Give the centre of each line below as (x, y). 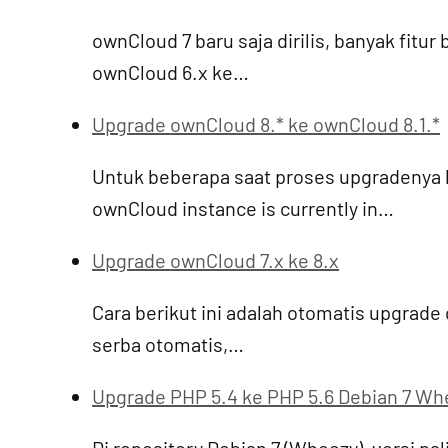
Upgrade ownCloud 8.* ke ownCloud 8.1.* (266, 124)
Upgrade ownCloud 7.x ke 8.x (215, 260)
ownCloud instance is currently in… (243, 208)
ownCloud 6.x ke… (170, 72)
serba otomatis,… (168, 344)
